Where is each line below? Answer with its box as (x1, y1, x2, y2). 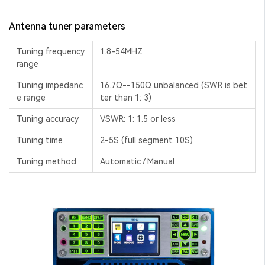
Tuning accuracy (17, 114, 79, 124)
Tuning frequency (17, 46, 85, 56)
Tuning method (17, 156, 76, 166)
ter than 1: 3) (100, 92, 151, 102)
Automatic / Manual (100, 156, 174, 166)
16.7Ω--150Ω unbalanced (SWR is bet (100, 80, 247, 90)
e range (17, 92, 46, 102)
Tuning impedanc (17, 80, 83, 90)
